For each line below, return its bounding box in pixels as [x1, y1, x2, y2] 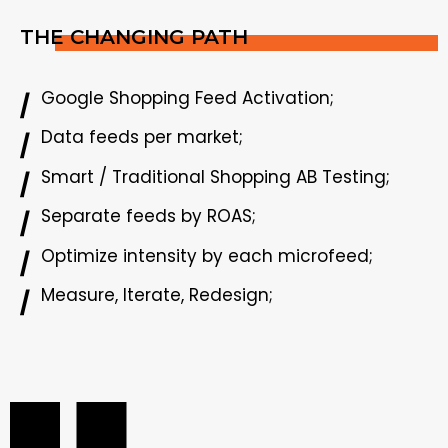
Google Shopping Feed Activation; [41, 86, 334, 111]
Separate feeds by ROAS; [41, 204, 256, 229]
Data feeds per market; [41, 125, 243, 150]
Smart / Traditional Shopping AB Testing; [41, 164, 390, 189]
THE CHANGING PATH [20, 25, 248, 50]
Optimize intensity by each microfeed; [41, 243, 373, 268]
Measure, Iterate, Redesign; [41, 283, 273, 308]
